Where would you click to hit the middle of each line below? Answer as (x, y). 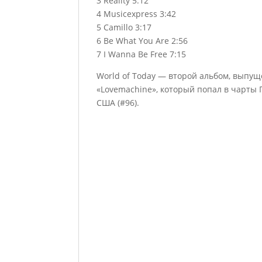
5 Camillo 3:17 (124, 27)
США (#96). (118, 103)
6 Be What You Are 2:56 (142, 41)
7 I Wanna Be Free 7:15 (142, 54)
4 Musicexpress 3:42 (137, 14)
